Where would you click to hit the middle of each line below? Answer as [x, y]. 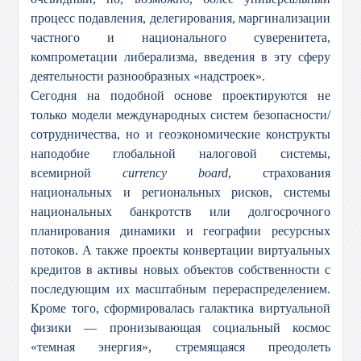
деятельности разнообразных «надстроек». [148, 76]
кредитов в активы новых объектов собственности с [180, 270]
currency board [175, 173]
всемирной [77, 173]
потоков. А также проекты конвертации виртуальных [180, 250]
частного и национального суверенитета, [180, 37]
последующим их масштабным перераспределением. [180, 289]
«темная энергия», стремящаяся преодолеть [180, 347]
